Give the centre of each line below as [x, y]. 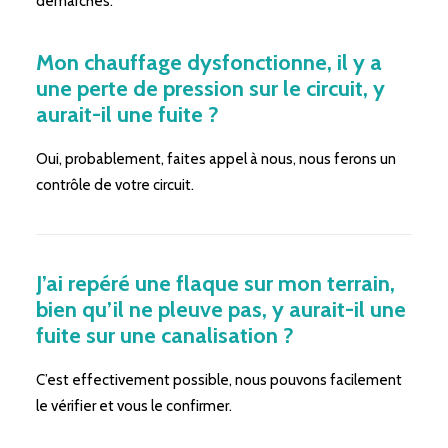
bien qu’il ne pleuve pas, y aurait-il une [221, 309]
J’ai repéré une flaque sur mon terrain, [215, 283]
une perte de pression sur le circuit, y [210, 88]
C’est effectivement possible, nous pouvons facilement [219, 380]
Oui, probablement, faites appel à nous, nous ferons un [216, 159]
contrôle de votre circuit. [115, 185]
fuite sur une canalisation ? [165, 335]
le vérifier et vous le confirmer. [134, 406]
